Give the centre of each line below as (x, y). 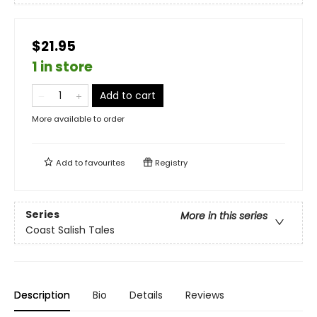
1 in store (62, 67)
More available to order (78, 119)
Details (146, 295)
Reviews (205, 295)
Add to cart (128, 96)
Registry (170, 163)
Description (42, 295)
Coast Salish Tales (70, 230)
